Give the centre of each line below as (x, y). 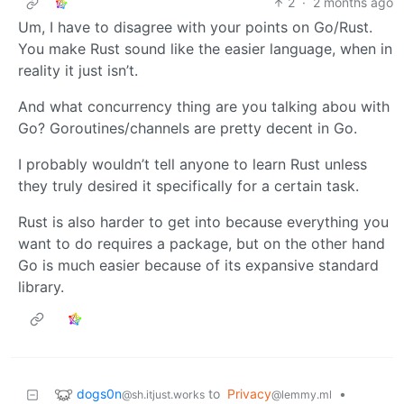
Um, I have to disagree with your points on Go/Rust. (195, 28)
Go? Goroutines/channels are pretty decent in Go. (188, 129)
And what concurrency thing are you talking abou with (204, 107)
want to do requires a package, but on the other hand (202, 244)
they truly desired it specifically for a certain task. (188, 186)
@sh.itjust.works (163, 394)
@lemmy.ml (302, 395)
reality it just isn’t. (78, 71)
